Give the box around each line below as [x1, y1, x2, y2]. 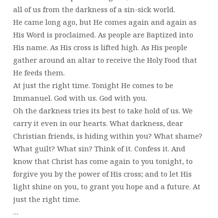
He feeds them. [13, 67, 65, 77]
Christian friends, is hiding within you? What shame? [13, 130, 202, 141]
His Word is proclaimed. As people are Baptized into [13, 29, 193, 39]
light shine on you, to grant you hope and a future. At [13, 181, 200, 191]
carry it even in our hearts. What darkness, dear [13, 118, 183, 128]
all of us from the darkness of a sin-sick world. [13, 4, 175, 14]
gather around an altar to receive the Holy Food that [13, 54, 197, 65]
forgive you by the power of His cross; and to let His [13, 168, 192, 179]
